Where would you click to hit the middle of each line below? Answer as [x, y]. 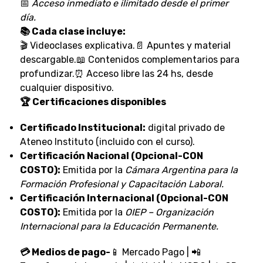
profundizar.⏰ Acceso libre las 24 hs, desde [116, 73]
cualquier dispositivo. [67, 87]
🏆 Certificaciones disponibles [93, 102]
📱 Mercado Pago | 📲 [155, 252]
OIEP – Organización [169, 212]
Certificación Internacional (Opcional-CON [124, 198]
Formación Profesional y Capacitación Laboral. [122, 184]
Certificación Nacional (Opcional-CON [111, 156]
